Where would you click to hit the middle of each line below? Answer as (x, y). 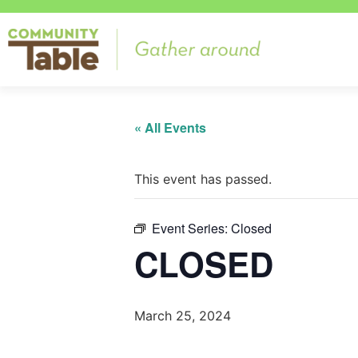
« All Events (170, 127)
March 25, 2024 (183, 315)
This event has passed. (203, 179)
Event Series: (191, 228)
